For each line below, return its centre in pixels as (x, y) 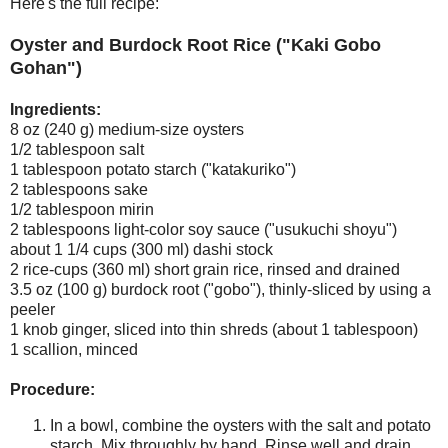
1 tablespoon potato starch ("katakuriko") (153, 169)
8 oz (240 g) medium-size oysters (127, 129)
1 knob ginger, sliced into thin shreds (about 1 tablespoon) (214, 329)
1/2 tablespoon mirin (82, 209)
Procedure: (52, 389)
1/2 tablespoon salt (77, 149)
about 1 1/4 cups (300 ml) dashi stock (141, 249)
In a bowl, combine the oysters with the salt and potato (240, 425)
